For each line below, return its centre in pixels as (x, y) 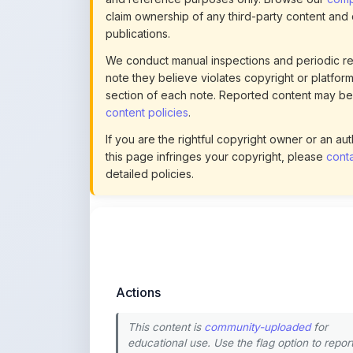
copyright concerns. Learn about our (220, 258)
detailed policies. (150, 73)
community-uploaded (257, 227)
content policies (147, 11)
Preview (249, 317)
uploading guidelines (179, 274)
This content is (166, 227)
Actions (138, 192)
